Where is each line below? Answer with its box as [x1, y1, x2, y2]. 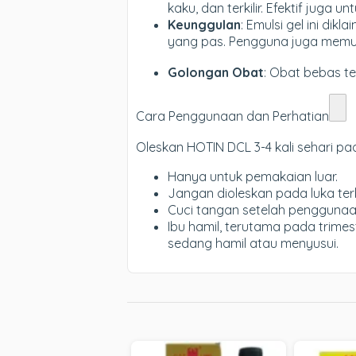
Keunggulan [168, 17, 241, 33]
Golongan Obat [168, 64, 264, 80]
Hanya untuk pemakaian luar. [168, 168, 338, 184]
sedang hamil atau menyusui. [168, 235, 339, 251]
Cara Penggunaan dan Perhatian [136, 108, 329, 124]
